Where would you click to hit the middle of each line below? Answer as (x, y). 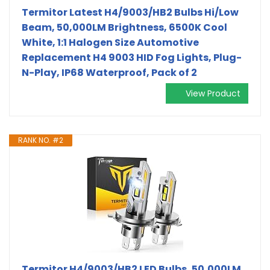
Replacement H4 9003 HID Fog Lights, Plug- (132, 57)
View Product (213, 93)
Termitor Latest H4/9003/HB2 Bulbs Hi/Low (130, 12)
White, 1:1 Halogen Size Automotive (110, 42)
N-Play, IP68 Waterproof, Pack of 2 (109, 72)
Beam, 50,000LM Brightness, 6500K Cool (124, 27)
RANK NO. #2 (41, 140)
